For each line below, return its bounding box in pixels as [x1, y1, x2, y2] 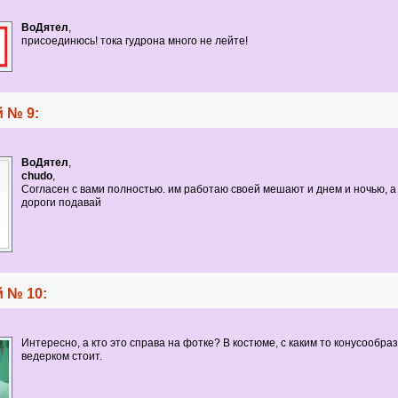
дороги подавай [20, 196, 101, 209]
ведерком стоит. [20, 350, 102, 362]
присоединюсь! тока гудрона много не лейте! [20, 35, 248, 47]
